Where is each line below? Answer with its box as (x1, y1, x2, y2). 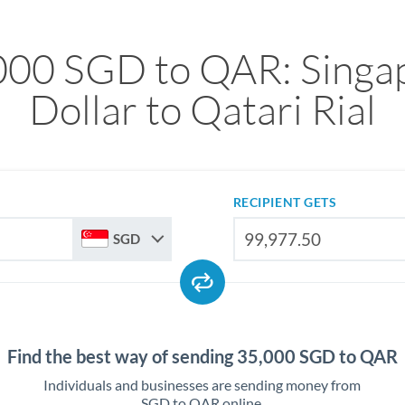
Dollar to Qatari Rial (28, 84, 376, 134)
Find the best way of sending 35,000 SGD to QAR (6, 345, 398, 367)
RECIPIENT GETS (232, 194, 337, 210)
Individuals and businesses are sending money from (43, 376, 362, 393)
